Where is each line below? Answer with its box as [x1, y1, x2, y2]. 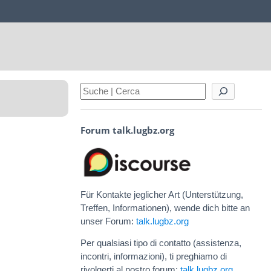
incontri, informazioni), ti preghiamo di [80, 250, 227, 261]
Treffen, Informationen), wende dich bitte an [80, 202, 250, 213]
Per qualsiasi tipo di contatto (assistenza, [80, 237, 241, 248]
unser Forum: [80, 215, 136, 226]
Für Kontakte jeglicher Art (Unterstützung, [80, 189, 243, 200]
